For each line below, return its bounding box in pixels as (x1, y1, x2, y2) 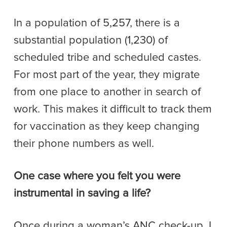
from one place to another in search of (14, 86, 201, 98)
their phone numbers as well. (14, 138, 154, 149)
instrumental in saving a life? (14, 187, 150, 199)
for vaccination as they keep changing (14, 121, 200, 132)
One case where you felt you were (14, 170, 180, 182)
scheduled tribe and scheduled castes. (14, 52, 201, 63)
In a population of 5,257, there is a (14, 17, 180, 29)
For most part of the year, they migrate (14, 69, 200, 81)
